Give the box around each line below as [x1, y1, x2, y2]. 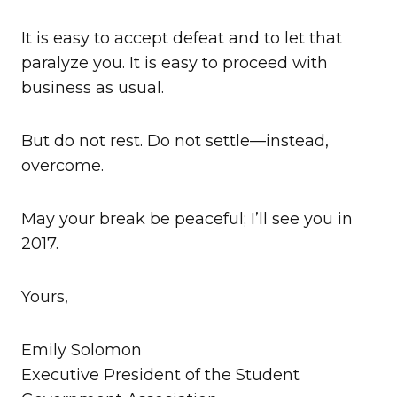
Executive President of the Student [21, 365, 300, 385]
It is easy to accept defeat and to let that [21, 28, 342, 49]
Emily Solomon [21, 340, 142, 361]
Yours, [21, 287, 68, 307]
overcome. [21, 156, 104, 176]
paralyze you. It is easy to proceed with [21, 53, 328, 74]
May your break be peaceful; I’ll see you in [21, 209, 353, 230]
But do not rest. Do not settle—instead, [21, 131, 329, 152]
